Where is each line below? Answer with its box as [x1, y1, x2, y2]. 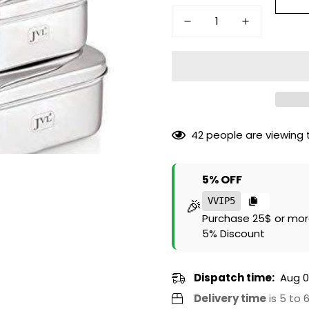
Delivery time [194, 291, 266, 306]
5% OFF [202, 172, 242, 188]
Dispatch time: [194, 270, 275, 285]
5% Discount [202, 226, 265, 241]
